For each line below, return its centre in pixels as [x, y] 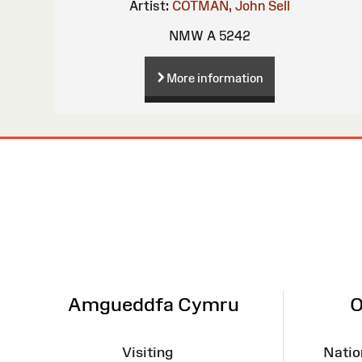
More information [215, 78]
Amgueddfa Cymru [153, 304]
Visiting [147, 352]
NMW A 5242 [209, 36]
